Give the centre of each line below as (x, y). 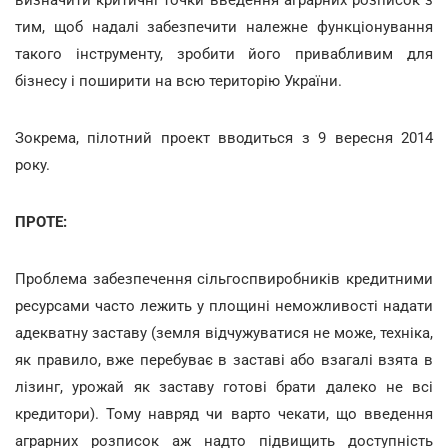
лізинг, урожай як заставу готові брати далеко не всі (224, 386)
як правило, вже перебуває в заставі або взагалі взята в (224, 359)
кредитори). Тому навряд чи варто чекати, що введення (224, 413)
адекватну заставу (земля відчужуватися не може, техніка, (224, 332)
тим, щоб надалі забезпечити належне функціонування (224, 26)
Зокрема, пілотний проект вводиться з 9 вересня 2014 (224, 137)
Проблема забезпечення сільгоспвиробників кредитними (224, 278)
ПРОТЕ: (41, 221)
